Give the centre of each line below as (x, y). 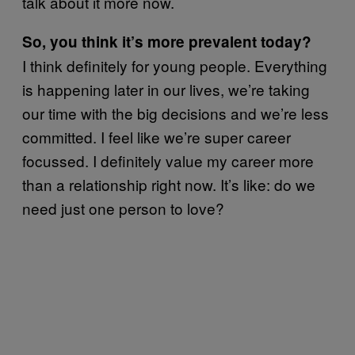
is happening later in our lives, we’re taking (166, 90)
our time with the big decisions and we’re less (176, 113)
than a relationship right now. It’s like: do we (169, 185)
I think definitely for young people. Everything (175, 66)
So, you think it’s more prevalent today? (167, 42)
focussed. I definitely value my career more (168, 161)
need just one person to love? (123, 208)
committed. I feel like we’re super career (157, 137)
